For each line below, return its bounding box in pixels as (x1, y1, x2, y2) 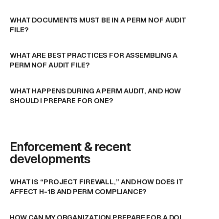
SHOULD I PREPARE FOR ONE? (10, 95, 114, 105)
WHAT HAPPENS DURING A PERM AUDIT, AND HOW (10, 86, 181, 95)
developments (10, 151, 90, 167)
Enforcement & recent (10, 138, 131, 154)
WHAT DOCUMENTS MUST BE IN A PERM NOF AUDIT (10, 15, 187, 24)
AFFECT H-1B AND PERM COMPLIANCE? (10, 187, 147, 197)
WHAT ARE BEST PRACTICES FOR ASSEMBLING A (10, 50, 178, 60)
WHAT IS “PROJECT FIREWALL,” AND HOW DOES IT (10, 177, 183, 187)
